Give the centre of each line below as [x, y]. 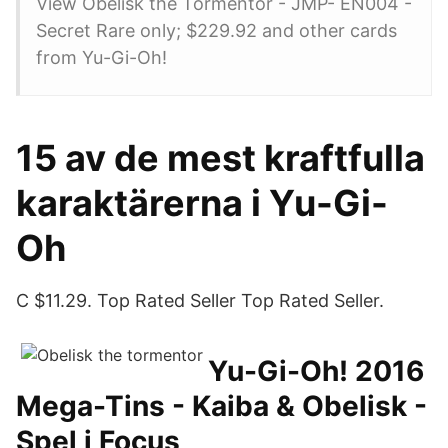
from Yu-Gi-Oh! [101, 57]
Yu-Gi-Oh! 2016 [316, 371]
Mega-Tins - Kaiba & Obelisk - [221, 406]
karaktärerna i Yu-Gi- [202, 203]
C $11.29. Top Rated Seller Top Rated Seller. [200, 300]
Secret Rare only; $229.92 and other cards [216, 30]
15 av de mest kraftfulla [220, 158]
